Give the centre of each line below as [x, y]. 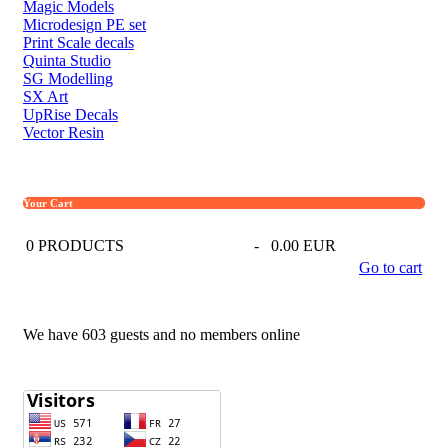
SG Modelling [68, 78]
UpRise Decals [70, 114]
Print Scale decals [78, 42]
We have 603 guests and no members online [161, 334]
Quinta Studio [67, 60]
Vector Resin [63, 132]
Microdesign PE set [84, 24]
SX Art [45, 96]
